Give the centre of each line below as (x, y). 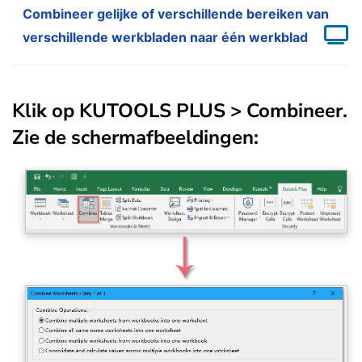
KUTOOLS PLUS (152, 111)
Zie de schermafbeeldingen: (135, 138)
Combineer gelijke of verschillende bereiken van (176, 14)
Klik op (46, 111)
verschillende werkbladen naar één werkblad (165, 38)
